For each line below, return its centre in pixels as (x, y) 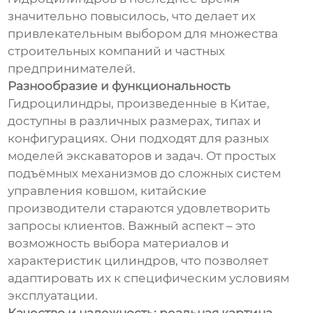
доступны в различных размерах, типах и (135, 121)
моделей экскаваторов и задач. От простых (142, 156)
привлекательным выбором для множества (143, 34)
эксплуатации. (53, 296)
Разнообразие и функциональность (119, 86)
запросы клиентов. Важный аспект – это (132, 226)
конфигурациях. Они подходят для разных (139, 139)
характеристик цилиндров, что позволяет (138, 261)
